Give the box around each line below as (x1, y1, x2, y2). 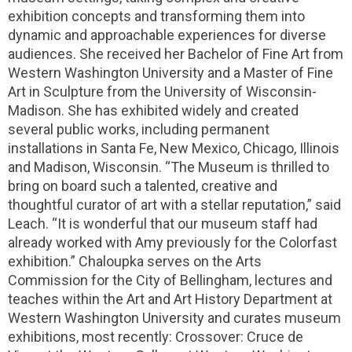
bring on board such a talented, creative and (8, 178, 277, 194)
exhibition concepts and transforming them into (8, 8, 305, 24)
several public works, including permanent (8, 121, 269, 137)
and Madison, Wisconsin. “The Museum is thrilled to (8, 159, 329, 175)
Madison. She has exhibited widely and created (8, 102, 299, 119)
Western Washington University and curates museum (8, 310, 341, 326)
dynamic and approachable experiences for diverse (8, 27, 326, 43)
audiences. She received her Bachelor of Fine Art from (8, 46, 343, 62)
